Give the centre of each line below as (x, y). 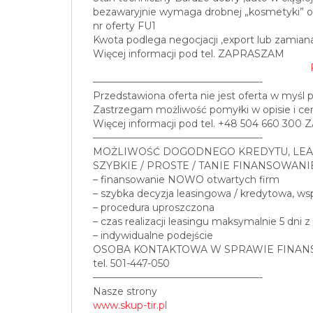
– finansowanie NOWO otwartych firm (186, 180)
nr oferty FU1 (124, 26)
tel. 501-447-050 (131, 264)
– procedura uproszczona (154, 208)
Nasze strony (125, 292)
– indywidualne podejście (153, 236)
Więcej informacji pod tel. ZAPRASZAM (189, 54)
